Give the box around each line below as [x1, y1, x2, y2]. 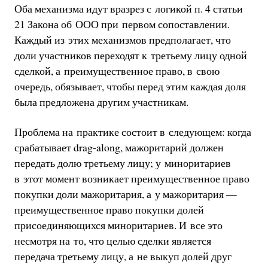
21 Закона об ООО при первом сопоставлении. [14, 17, 230, 32]
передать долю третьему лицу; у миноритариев [14, 155, 231, 170]
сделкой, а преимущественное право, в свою [14, 63, 220, 78]
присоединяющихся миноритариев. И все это [14, 217, 223, 232]
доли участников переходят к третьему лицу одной [14, 48, 247, 63]
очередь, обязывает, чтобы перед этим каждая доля [14, 79, 246, 94]
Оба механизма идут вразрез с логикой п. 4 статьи [14, 1, 243, 16]
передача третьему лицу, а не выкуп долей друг [14, 248, 232, 263]
